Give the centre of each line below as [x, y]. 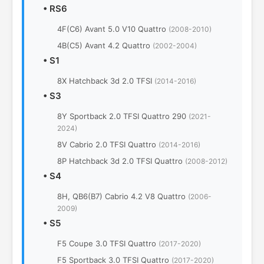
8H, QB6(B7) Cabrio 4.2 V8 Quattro [123, 197]
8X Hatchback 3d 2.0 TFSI [106, 81]
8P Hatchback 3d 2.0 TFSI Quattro [121, 161]
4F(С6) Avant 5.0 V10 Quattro [113, 29]
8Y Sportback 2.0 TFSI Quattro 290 [123, 116]
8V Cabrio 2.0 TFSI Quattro [108, 145]
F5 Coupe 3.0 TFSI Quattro [108, 244]
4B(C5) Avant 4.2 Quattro [105, 46]
